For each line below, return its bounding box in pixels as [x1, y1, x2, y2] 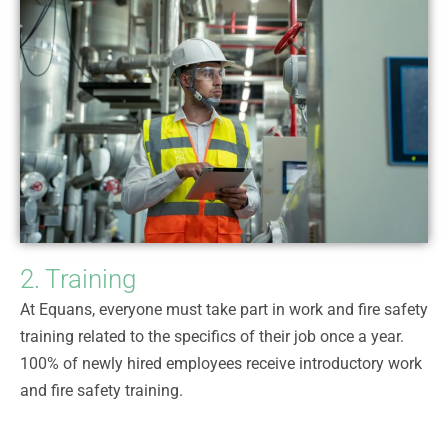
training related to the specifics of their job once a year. [20, 326, 404, 346]
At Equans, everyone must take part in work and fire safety [20, 299, 428, 319]
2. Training [20, 263, 136, 294]
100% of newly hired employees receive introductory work [20, 353, 422, 373]
